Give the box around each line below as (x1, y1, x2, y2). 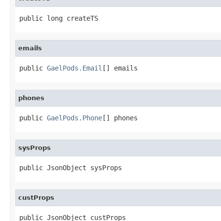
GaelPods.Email (47, 64, 102, 72)
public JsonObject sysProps (19, 163, 122, 172)
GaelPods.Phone (47, 113, 102, 122)
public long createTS (19, 14, 98, 22)
